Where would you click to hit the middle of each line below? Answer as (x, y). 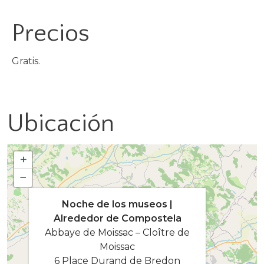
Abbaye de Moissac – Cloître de (117, 232)
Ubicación (61, 124)
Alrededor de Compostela (117, 218)
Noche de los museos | (117, 204)
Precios (51, 34)
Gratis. (26, 61)
